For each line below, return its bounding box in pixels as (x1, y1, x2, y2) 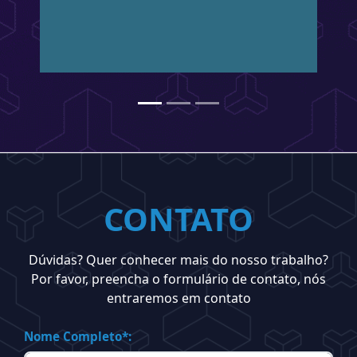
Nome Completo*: (24, 328, 131, 344)
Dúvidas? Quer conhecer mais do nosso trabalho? (29, 250, 328, 269)
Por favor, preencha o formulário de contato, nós (31, 269, 326, 288)
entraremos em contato (106, 288, 251, 307)
